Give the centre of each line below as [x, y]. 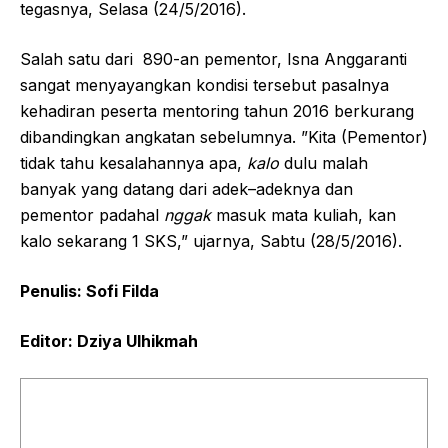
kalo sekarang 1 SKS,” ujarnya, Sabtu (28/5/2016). [211, 240]
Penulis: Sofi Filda [89, 290]
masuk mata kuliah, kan [303, 214]
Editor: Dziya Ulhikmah [109, 340]
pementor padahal [92, 214]
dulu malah [326, 162]
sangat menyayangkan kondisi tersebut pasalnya [204, 84]
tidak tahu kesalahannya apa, [133, 162]
